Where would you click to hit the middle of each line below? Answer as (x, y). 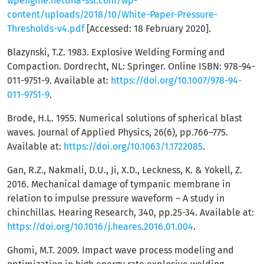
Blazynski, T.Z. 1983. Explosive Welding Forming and (116, 52)
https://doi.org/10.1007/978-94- (176, 80)
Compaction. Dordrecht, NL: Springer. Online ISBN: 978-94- (131, 66)
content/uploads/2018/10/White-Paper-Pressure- (112, 14)
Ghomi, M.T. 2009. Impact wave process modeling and (121, 250)
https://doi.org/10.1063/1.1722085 (133, 146)
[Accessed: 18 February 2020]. (148, 29)
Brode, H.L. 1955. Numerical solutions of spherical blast (125, 118)
